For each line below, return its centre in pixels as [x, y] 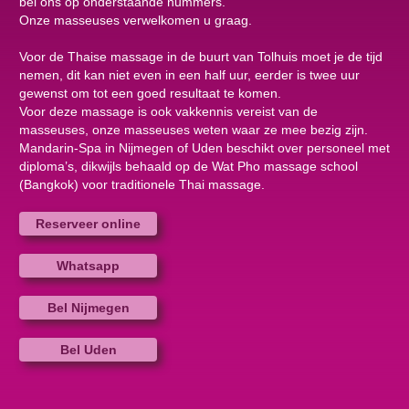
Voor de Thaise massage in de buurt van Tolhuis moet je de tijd [201, 57]
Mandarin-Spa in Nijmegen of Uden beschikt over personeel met [204, 148]
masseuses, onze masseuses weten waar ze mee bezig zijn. [194, 130]
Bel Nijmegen [88, 308]
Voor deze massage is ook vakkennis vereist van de [168, 111]
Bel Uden [88, 350]
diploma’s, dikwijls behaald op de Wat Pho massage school [189, 166]
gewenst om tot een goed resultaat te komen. [150, 93]
